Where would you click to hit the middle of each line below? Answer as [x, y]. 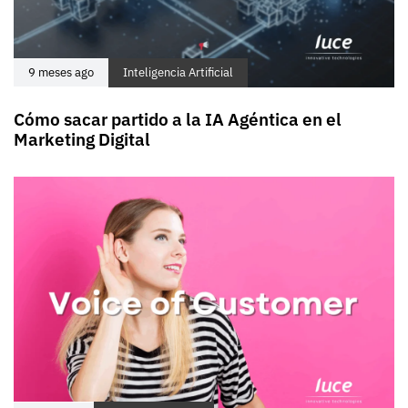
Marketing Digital [82, 139]
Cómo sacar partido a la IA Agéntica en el [178, 119]
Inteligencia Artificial [178, 72]
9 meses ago [61, 72]
